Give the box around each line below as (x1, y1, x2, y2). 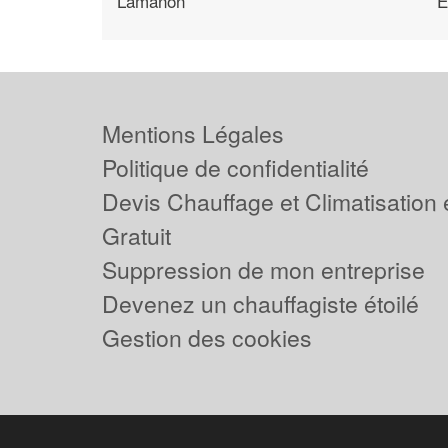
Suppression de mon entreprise (102, 253, 425, 286)
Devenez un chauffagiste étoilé (102, 287, 419, 320)
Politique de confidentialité (102, 151, 369, 184)
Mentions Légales (102, 117, 284, 150)
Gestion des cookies (102, 321, 312, 354)
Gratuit (102, 219, 171, 252)
